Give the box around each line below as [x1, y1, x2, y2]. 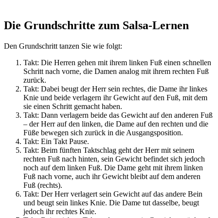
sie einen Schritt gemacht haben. [23, 102, 122, 110]
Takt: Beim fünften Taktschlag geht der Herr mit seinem [23, 145, 194, 154]
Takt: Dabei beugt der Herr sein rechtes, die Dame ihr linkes [23, 84, 207, 93]
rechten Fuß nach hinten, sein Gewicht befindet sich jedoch [23, 154, 205, 163]
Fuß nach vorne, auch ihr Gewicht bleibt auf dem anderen [23, 172, 200, 181]
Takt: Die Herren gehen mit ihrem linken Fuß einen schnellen [23, 58, 211, 67]
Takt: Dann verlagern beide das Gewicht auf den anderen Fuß [23, 110, 213, 119]
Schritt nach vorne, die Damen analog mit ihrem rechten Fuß [23, 67, 209, 75]
